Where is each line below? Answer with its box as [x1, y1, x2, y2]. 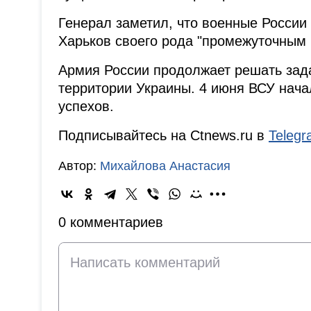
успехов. [58, 99, 114, 115]
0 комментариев [58, 215, 163, 230]
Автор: [58, 159, 100, 174]
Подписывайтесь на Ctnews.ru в [58, 128, 269, 144]
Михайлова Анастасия [100, 159, 230, 174]
